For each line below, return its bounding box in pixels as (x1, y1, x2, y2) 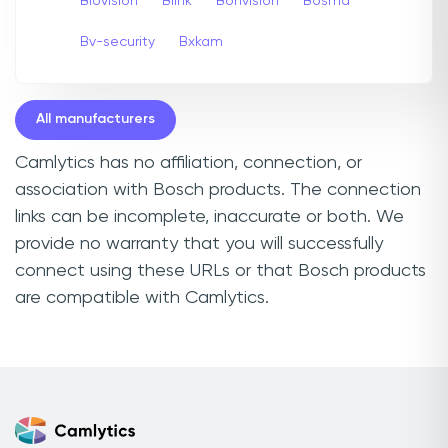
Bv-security (80, 34, 155, 49)
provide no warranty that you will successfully (15, 234, 383, 253)
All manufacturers (36, 112, 155, 127)
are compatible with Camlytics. (15, 288, 269, 307)
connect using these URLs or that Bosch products (15, 261, 426, 280)
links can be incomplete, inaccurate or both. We (15, 207, 404, 226)
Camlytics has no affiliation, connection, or (15, 153, 362, 172)
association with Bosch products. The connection (15, 180, 421, 199)
